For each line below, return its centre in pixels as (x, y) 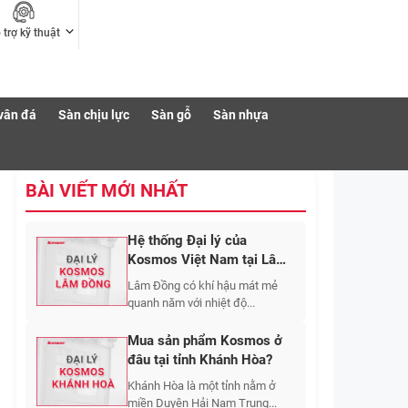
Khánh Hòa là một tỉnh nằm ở (201, 386)
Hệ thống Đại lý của (187, 240)
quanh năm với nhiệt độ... (191, 303)
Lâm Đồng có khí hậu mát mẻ (203, 286)
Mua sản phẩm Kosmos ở (205, 341)
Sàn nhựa (241, 115)
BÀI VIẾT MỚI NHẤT (107, 190)
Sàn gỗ (171, 115)
